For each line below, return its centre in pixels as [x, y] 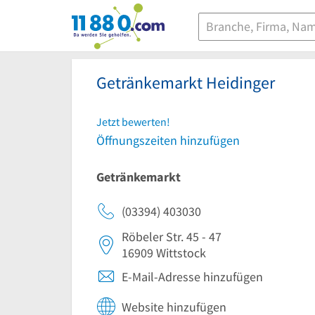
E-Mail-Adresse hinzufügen [192, 277]
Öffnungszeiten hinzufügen [168, 140]
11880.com [100, 20]
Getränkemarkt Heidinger [186, 83]
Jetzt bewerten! [133, 122]
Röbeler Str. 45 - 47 [172, 237]
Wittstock [181, 253]
